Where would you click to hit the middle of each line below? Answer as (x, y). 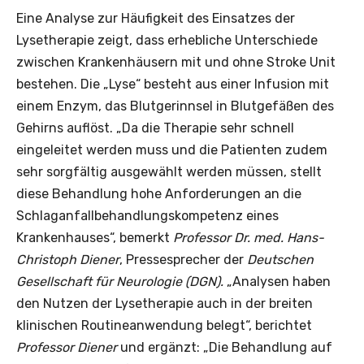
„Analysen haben (277, 281)
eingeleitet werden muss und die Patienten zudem (172, 149)
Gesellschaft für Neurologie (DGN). (120, 281)
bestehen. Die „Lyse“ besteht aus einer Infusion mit (173, 84)
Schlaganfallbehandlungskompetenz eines (147, 215)
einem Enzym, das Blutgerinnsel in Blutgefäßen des (175, 106)
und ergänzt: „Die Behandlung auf (225, 347)
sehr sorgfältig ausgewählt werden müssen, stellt (169, 171)
